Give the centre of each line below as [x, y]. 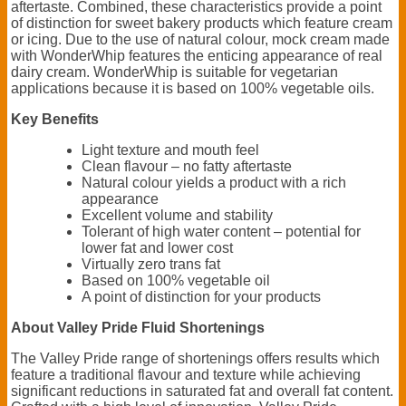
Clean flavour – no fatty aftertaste [186, 166]
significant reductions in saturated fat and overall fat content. [202, 391]
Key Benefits [55, 119]
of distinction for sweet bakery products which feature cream [202, 23]
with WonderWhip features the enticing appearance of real [197, 55]
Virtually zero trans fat [150, 264]
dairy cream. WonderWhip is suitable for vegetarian [174, 72]
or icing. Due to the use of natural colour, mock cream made [200, 39]
